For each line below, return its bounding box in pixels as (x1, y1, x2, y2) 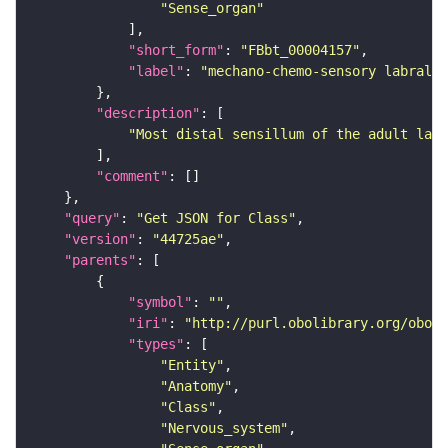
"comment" (96, 168, 168, 185)
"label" (128, 63, 184, 80)
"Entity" (160, 357, 224, 374)
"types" (128, 336, 184, 353)
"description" (96, 105, 200, 122)
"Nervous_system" (160, 420, 288, 437)
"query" (64, 210, 120, 227)
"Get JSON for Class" (136, 210, 296, 227)
